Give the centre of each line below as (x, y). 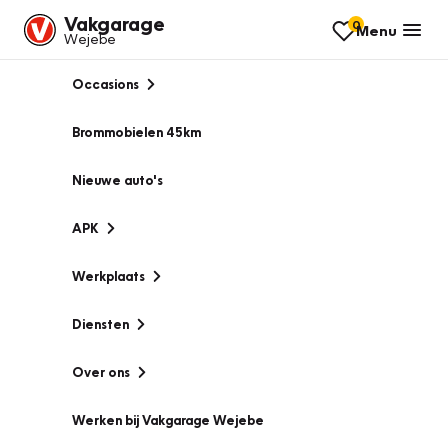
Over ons (101, 372)
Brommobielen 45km (136, 132)
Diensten (100, 324)
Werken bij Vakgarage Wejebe (168, 420)
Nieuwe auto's (117, 180)
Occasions (105, 84)
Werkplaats (108, 276)
